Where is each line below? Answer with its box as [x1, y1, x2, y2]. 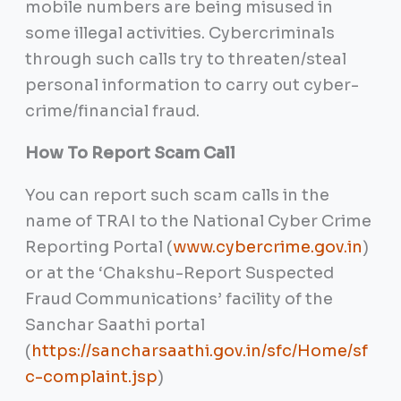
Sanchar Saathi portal [24, 315, 205, 336]
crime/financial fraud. [24, 101, 200, 122]
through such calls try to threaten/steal [24, 49, 346, 70]
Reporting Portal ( [24, 237, 173, 258]
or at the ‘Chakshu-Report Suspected [24, 263, 334, 284]
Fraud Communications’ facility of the [24, 289, 333, 310]
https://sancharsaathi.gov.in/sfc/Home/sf [30, 341, 368, 362]
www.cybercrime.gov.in [172, 237, 363, 258]
